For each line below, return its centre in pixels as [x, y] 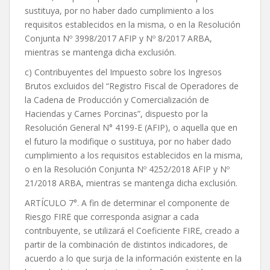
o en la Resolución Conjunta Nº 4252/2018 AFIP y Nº [127, 169]
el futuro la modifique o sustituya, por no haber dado [128, 142]
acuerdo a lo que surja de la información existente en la [133, 259]
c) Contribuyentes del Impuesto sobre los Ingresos [123, 72]
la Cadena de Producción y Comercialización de [117, 100]
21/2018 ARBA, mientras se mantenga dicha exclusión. [131, 183]
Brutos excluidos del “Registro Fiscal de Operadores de [132, 86]
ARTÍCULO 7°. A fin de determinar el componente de [127, 203]
